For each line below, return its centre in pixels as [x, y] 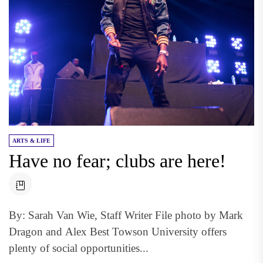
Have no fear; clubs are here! [117, 161]
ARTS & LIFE [31, 140]
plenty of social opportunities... [79, 248]
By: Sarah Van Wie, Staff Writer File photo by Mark [126, 215]
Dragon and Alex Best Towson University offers [118, 231]
